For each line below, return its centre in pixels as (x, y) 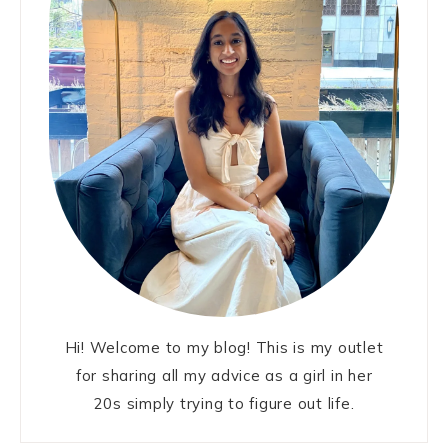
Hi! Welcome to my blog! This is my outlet (224, 348)
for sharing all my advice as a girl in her (224, 376)
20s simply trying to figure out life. (224, 404)
